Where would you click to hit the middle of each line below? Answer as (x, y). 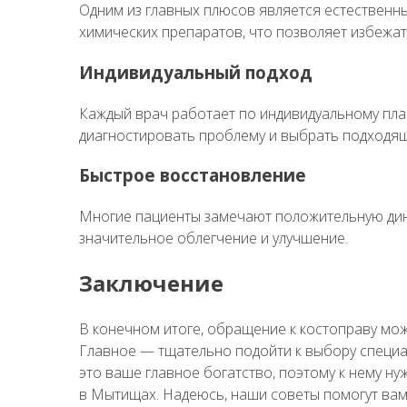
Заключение (151, 283)
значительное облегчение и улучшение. (213, 238)
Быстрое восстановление (193, 175)
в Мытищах (118, 394)
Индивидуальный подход (196, 72)
